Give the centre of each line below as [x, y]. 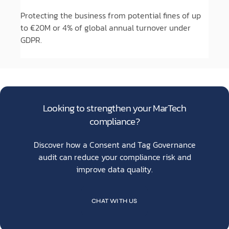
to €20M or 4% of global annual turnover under [106, 28]
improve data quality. [114, 169]
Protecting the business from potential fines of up [111, 15]
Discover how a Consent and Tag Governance [114, 145]
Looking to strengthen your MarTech [114, 108]
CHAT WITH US [114, 201]
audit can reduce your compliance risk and [114, 157]
